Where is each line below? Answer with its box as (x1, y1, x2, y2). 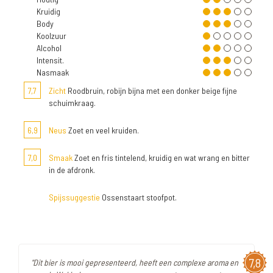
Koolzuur (37, 30, 66, 41)
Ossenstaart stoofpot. (100, 192, 177, 203)
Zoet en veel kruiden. (66, 125, 139, 136)
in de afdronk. (49, 165, 95, 175)
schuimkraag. (49, 97, 96, 108)
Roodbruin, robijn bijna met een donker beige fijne (66, 85, 237, 96)
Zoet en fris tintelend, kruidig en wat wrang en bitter (73, 152, 250, 163)
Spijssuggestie (49, 192, 100, 203)
